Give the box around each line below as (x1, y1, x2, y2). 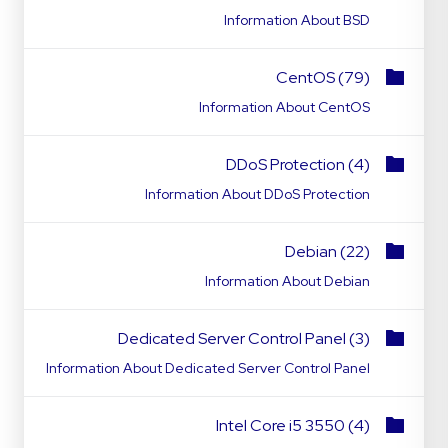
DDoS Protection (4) (226, 154, 370, 175)
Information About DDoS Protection (145, 185, 370, 203)
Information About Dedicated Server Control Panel (46, 359, 370, 377)
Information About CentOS (199, 98, 370, 116)
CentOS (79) (276, 67, 370, 88)
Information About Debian (205, 272, 370, 290)
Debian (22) (285, 241, 370, 262)
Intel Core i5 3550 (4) (216, 415, 370, 436)
